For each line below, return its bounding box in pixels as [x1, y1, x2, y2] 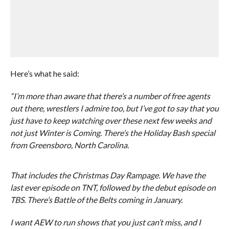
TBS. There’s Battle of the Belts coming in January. [10, 195, 182, 204]
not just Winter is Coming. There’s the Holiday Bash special [10, 128, 215, 138]
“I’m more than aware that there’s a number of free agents [10, 91, 210, 101]
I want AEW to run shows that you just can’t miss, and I [10, 217, 201, 227]
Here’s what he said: [10, 68, 79, 78]
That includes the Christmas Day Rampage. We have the [10, 170, 205, 180]
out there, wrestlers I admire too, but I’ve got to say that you [10, 103, 219, 113]
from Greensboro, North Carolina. [10, 140, 129, 150]
